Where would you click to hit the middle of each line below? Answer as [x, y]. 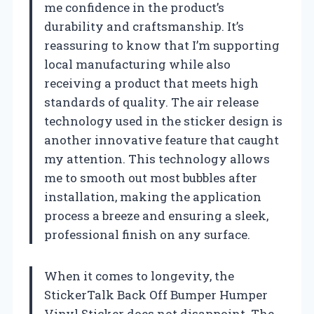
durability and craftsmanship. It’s [144, 26]
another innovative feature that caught [162, 139]
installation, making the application [153, 196]
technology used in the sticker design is [163, 121]
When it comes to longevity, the [139, 275]
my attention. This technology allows [157, 158]
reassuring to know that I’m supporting [162, 45]
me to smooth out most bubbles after [151, 177]
